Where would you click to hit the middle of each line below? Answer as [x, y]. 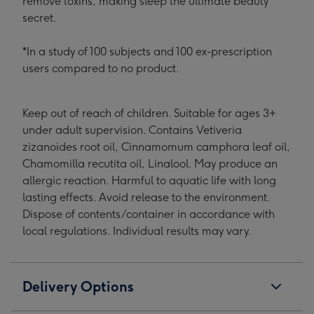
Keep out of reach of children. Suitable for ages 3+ [149, 113]
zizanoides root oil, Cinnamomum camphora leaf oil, [156, 147]
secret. [40, 18]
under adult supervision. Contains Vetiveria [132, 130]
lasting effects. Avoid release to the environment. [146, 197]
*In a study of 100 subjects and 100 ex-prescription [147, 52]
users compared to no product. [101, 68]
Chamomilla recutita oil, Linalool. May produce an [150, 164]
